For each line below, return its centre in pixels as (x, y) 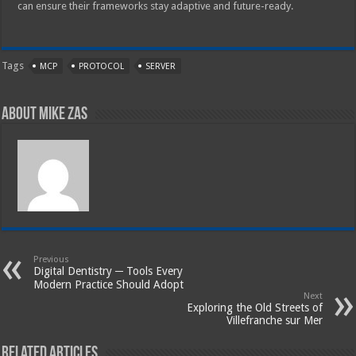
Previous (52, 260)
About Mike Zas (45, 115)
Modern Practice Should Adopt (109, 285)
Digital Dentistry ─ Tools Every (108, 271)
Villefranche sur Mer (274, 321)
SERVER (161, 67)
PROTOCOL (102, 67)
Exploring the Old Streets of (254, 308)
